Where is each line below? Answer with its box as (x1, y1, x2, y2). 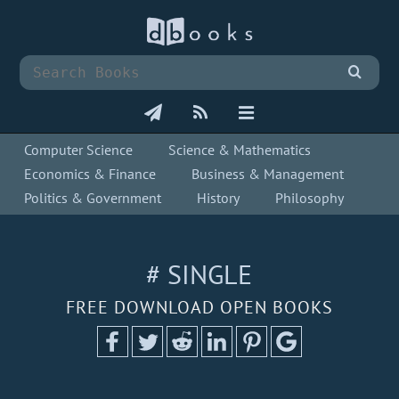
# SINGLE (146, 256, 253, 292)
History (197, 189, 240, 208)
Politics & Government (24, 189, 162, 208)
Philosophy (275, 189, 345, 208)
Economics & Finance (24, 165, 157, 183)
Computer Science (24, 141, 134, 159)
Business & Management (191, 165, 345, 183)
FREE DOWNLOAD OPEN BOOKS (65, 296, 333, 320)
